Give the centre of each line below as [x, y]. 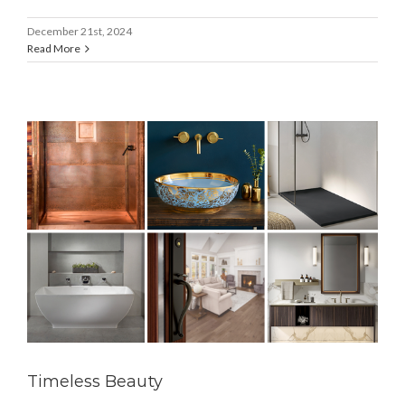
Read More [54, 49]
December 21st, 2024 [80, 32]
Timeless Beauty [95, 382]
